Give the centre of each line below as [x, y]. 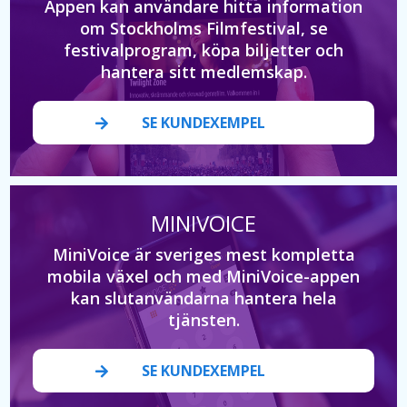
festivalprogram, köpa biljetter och [203, 50]
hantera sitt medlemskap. [203, 71]
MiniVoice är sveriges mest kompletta [203, 254]
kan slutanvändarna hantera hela [203, 298]
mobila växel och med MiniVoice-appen [203, 276]
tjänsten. [203, 319]
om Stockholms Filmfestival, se [203, 28]
